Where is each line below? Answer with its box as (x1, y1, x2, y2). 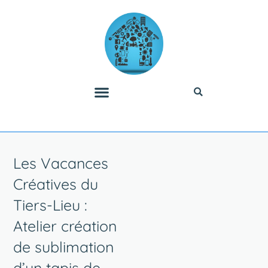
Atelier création (13, 216, 117, 235)
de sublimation (13, 237, 114, 256)
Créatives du (13, 174, 99, 193)
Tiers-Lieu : (13, 195, 88, 214)
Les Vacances (13, 153, 109, 172)
